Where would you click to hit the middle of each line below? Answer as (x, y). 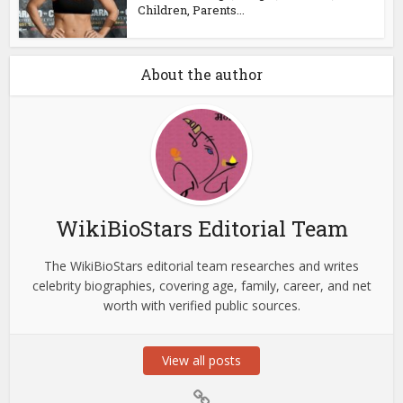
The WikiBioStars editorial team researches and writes (201, 265)
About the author (201, 74)
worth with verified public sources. (201, 305)
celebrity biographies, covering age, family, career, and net (201, 285)
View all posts (201, 360)
